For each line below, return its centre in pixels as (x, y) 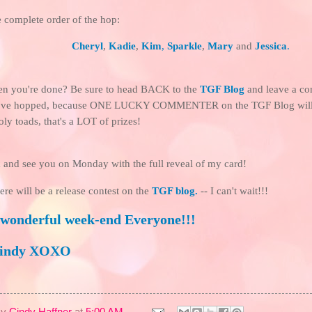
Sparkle (184, 46)
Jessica (271, 46)
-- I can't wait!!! (233, 190)
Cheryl (87, 46)
